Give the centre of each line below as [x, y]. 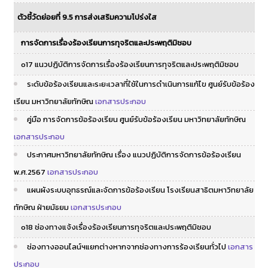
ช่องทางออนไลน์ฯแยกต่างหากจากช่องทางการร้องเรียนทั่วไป [126, 247]
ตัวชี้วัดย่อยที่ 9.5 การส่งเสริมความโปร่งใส [86, 17]
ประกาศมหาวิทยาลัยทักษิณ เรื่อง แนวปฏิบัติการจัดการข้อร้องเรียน [134, 155]
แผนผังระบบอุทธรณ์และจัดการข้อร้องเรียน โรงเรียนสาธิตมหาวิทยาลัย [140, 190]
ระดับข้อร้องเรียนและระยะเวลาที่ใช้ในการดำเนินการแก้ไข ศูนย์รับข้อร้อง [141, 84]
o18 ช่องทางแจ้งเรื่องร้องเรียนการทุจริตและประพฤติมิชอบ [112, 227]
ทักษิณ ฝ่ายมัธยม [41, 207]
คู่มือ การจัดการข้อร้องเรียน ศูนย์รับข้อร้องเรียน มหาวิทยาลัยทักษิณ [136, 119]
